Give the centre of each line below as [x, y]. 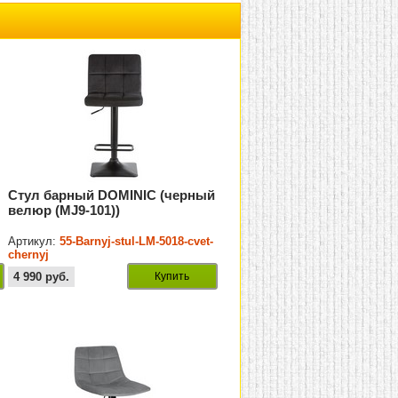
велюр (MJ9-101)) [64, 211]
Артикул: [34, 242]
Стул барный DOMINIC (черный [112, 195]
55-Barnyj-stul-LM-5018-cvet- [137, 242]
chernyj [29, 255]
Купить [172, 277]
